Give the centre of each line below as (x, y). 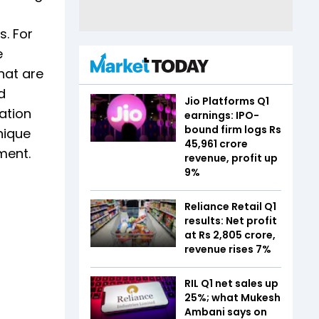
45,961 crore (216, 143)
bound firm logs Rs (233, 129)
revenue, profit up (231, 158)
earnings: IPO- (222, 115)
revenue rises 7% (228, 249)
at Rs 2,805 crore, (230, 235)
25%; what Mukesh (232, 297)
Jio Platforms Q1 (227, 101)
